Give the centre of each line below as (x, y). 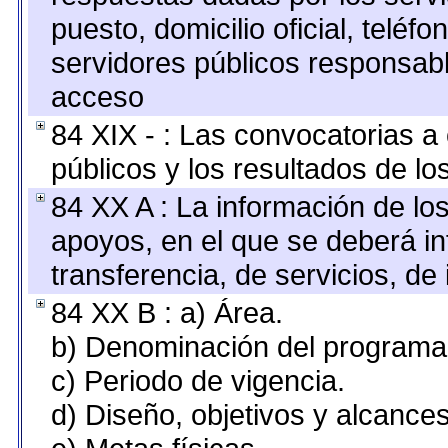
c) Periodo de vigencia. (198, 380)
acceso (97, 96)
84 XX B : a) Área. (167, 312)
